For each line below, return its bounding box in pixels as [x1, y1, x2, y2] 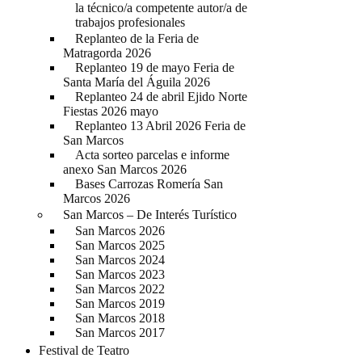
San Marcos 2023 [75, 267, 165, 281]
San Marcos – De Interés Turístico [63, 208, 237, 221]
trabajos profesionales [75, 15, 185, 29]
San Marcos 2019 [75, 297, 165, 310]
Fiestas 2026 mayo [63, 104, 158, 118]
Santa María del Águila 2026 [63, 75, 210, 89]
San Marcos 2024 [75, 253, 165, 267]
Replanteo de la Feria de [75, 32, 199, 45]
